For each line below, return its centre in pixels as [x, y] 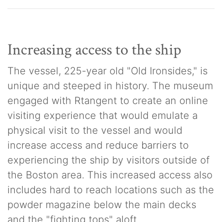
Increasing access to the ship [94, 50]
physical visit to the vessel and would [95, 130]
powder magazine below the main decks [102, 204]
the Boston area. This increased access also [110, 175]
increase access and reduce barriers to [98, 145]
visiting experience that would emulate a [103, 115]
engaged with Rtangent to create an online [108, 100]
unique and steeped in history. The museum [110, 85]
